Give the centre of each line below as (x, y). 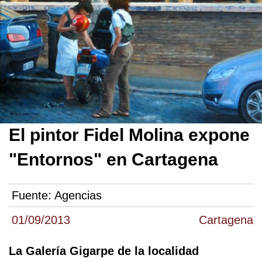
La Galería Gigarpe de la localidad (104, 251)
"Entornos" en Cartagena (113, 159)
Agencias (78, 195)
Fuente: (33, 195)
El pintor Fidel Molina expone (129, 135)
